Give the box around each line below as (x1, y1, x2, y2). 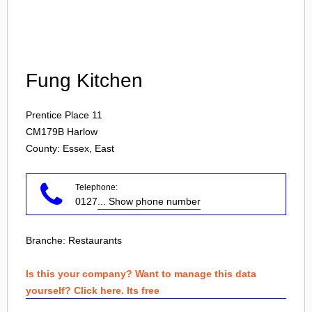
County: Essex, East (26, 143, 114, 154)
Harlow (67, 126, 97, 137)
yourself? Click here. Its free (26, 285, 159, 296)
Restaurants (68, 235, 122, 246)
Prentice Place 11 (26, 109, 102, 120)
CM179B (26, 126, 64, 137)
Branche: (26, 235, 68, 246)
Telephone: (75, 182, 118, 192)
